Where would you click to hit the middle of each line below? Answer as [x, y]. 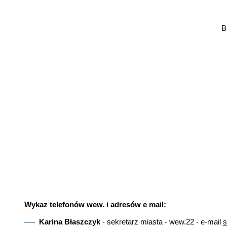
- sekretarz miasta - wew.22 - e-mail [161, 221]
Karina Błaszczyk [69, 221]
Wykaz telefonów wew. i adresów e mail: [94, 205]
